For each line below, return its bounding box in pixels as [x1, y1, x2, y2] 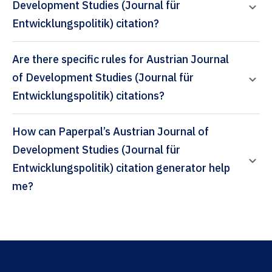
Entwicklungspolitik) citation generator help [12, 161, 116, 175]
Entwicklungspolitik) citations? [12, 89, 165, 103]
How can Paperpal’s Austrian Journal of [12, 124, 58, 139]
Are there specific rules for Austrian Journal [12, 52, 229, 67]
